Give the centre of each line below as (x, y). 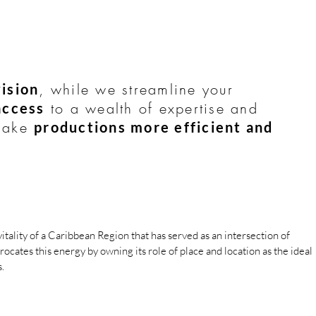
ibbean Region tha (105, 235)
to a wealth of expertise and (151, 108)
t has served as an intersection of (218, 235)
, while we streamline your (136, 89)
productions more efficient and (154, 127)
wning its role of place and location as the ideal (209, 251)
